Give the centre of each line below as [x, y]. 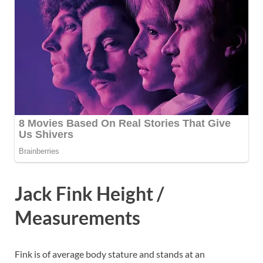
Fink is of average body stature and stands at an [110, 254]
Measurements [77, 217]
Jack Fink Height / [89, 193]
